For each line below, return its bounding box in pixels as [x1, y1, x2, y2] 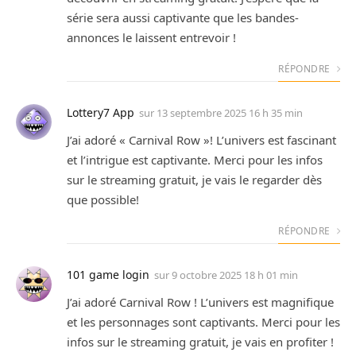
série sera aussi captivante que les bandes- [67, 9, 299, 25]
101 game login [67, 266, 149, 282]
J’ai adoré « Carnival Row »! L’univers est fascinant [67, 131, 336, 148]
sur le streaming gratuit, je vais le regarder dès [67, 171, 322, 188]
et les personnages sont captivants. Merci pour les [67, 313, 340, 330]
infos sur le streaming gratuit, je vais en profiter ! [67, 333, 334, 350]
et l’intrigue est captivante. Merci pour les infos [67, 151, 323, 168]
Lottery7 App [67, 104, 134, 120]
